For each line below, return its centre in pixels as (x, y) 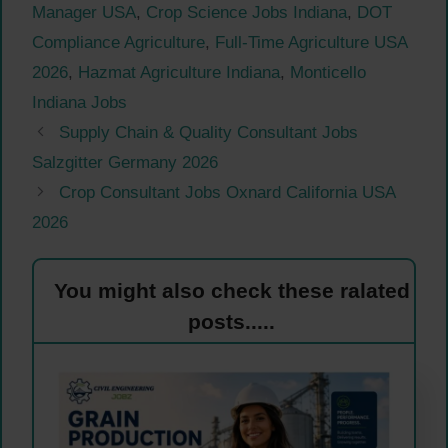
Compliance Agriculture (118, 42)
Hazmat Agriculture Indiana (179, 72)
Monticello (328, 72)
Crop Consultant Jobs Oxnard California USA (227, 192)
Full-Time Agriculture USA (311, 42)
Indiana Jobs (79, 102)
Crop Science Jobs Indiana (246, 12)
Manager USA (84, 12)
